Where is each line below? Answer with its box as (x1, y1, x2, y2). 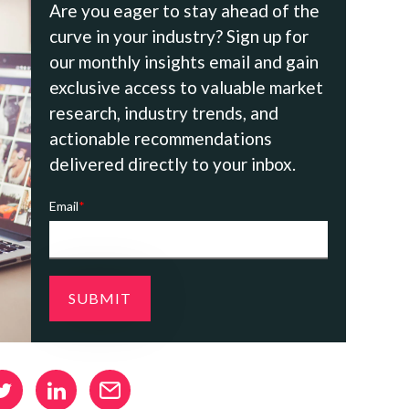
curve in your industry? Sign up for (49, 25, 309, 47)
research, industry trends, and (49, 101, 278, 123)
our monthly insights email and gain (49, 50, 319, 72)
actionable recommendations (49, 127, 272, 149)
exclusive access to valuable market (49, 76, 323, 98)
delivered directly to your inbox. (49, 152, 296, 174)
